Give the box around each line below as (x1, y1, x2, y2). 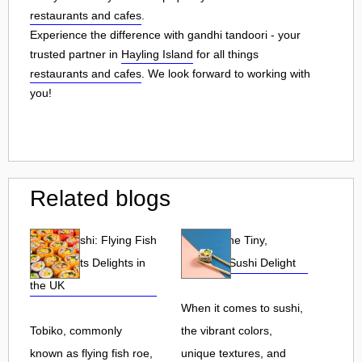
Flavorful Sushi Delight (181, 255, 296, 269)
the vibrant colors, (181, 323, 272, 337)
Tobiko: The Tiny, (181, 233, 267, 246)
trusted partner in (30, 47, 121, 61)
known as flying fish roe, (30, 346, 153, 360)
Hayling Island (121, 47, 193, 61)
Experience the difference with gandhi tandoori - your (30, 27, 301, 41)
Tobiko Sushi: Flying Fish (30, 233, 157, 246)
